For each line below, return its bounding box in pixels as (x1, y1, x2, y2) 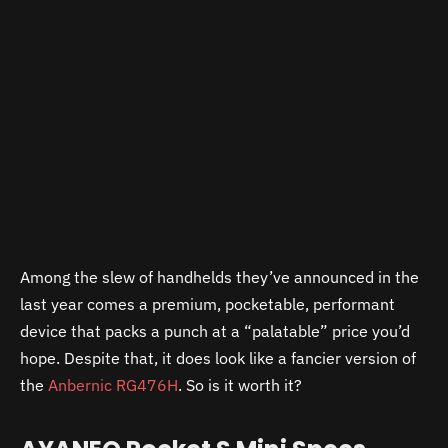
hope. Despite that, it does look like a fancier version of (20, 348, 416, 369)
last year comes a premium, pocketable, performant (20, 294, 395, 315)
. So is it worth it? (178, 375, 302, 396)
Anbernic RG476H (48, 375, 178, 396)
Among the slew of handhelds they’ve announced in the (20, 267, 419, 288)
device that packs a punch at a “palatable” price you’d (20, 321, 410, 342)
